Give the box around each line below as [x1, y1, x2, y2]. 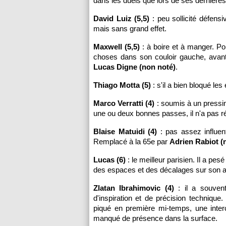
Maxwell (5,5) [93, 42, 140, 51]
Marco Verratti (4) [93, 99, 155, 107]
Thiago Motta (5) [93, 81, 151, 89]
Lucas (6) [93, 155, 126, 164]
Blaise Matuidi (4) [93, 127, 157, 136]
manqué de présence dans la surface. [93, 214, 217, 222]
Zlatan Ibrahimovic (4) [93, 184, 174, 192]
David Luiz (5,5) [93, 14, 150, 23]
